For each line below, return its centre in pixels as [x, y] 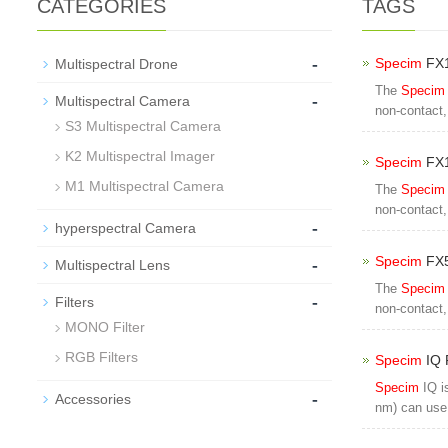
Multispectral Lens [112, 265]
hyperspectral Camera [125, 228]
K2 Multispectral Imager [140, 156]
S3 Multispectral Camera [143, 126]
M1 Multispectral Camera [144, 186]
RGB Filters [101, 357]
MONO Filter [105, 327]
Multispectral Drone [116, 64]
